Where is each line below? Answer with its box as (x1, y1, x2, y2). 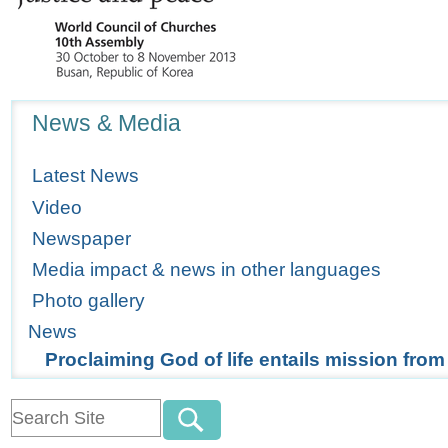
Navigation (10, 100, 80, 118)
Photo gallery (32, 290, 146, 312)
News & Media (32, 110, 182, 136)
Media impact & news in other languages (32, 258, 382, 280)
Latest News (32, 165, 140, 187)
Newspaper (32, 227, 132, 249)
